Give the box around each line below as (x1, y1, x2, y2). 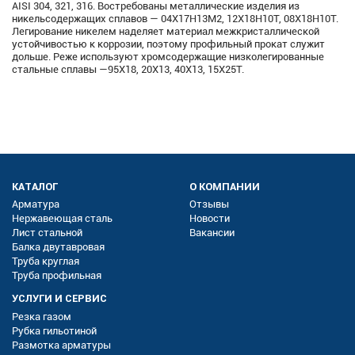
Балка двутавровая (12, 241, 105, 254)
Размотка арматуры (12, 338, 111, 351)
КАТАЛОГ (12, 179, 58, 193)
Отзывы (189, 198, 229, 211)
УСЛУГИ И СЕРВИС (12, 292, 107, 306)
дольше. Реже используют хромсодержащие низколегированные (12, 50, 324, 63)
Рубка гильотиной (12, 324, 97, 337)
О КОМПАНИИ (189, 179, 260, 193)
